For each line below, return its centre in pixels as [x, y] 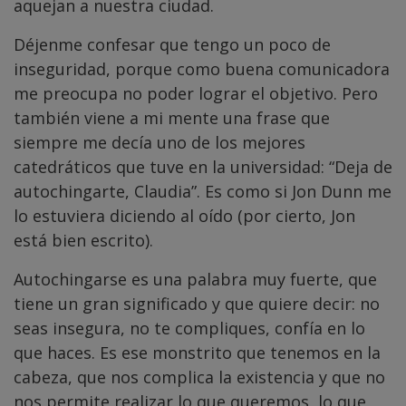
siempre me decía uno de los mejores [159, 143]
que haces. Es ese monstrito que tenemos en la [197, 353]
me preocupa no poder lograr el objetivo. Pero [196, 94]
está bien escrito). [83, 241]
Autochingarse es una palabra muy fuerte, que [195, 280]
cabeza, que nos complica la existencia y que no [199, 377]
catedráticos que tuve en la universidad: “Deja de [203, 167]
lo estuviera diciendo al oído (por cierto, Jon [184, 216]
